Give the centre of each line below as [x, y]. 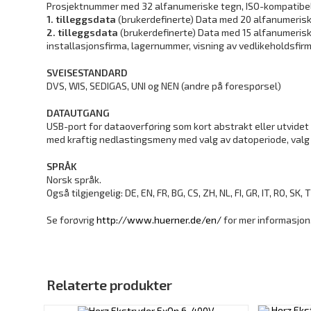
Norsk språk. [74, 179]
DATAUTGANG [78, 113]
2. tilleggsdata [83, 32]
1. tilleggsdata [82, 19]
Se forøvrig [72, 220]
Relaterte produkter [110, 285]
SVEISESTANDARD [87, 73]
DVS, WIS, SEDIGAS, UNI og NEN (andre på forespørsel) [164, 86]
